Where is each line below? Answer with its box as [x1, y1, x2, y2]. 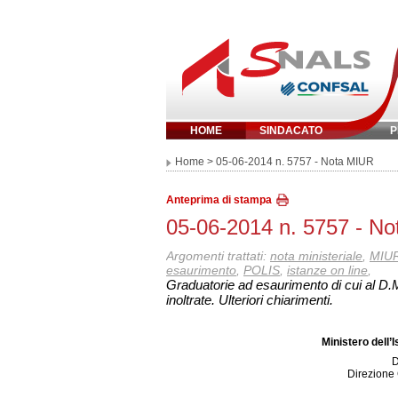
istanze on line [287, 263, 368, 277]
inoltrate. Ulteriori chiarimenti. [166, 292, 333, 307]
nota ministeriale [270, 249, 362, 263]
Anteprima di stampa [166, 194, 272, 206]
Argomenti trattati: [166, 249, 270, 263]
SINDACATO [259, 124, 322, 137]
